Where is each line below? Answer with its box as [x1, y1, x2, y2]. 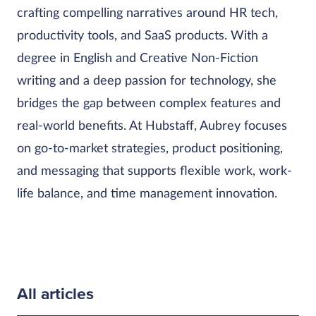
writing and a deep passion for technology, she [17, 75, 276, 87]
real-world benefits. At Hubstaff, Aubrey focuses [17, 120, 287, 133]
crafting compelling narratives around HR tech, [17, 7, 278, 20]
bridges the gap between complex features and [17, 97, 281, 110]
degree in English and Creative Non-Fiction [17, 52, 258, 65]
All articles [17, 284, 94, 304]
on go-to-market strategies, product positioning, [17, 142, 283, 155]
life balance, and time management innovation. [17, 188, 277, 200]
